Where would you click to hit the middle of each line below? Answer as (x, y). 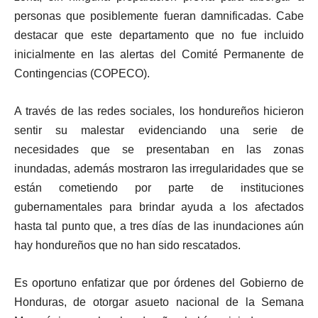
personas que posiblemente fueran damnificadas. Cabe (159, 16)
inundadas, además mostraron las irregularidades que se (159, 168)
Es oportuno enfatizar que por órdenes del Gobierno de (159, 283)
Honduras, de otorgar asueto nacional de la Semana (159, 302)
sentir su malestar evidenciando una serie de (159, 130)
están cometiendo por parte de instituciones (159, 187)
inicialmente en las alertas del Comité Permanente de (159, 54)
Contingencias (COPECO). (82, 73)
